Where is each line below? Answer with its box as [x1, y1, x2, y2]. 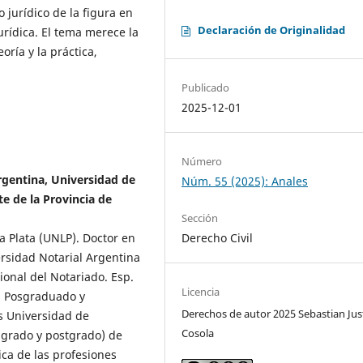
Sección [181, 211, 219, 226]
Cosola [181, 326, 215, 341]
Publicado [181, 80, 230, 96]
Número [181, 154, 223, 169]
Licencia [181, 284, 220, 300]
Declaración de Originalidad [198, 23, 346, 38]
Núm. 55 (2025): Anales [181, 173, 309, 190]
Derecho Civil [181, 230, 254, 246]
